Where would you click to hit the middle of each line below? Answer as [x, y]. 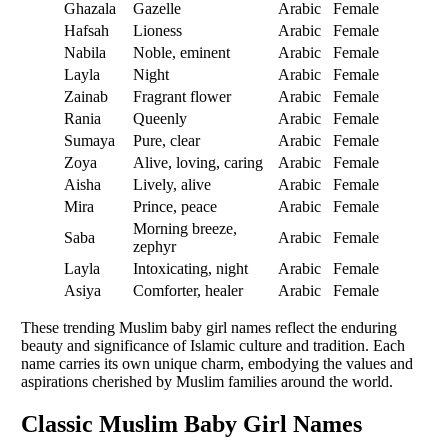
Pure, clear [166, 140]
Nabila [85, 52]
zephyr [154, 246]
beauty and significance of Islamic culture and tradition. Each [213, 345]
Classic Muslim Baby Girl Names [191, 423]
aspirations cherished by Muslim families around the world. [207, 381]
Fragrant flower [182, 96]
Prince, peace [175, 206]
